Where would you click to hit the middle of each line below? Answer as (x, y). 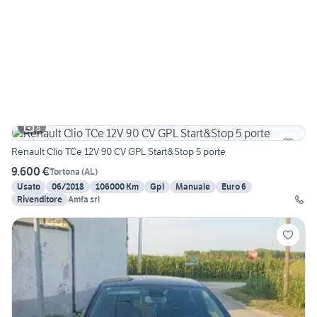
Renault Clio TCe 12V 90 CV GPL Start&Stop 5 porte (119, 152)
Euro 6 (234, 187)
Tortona (65, 171)
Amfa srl (84, 200)
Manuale (193, 187)
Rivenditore (40, 200)
